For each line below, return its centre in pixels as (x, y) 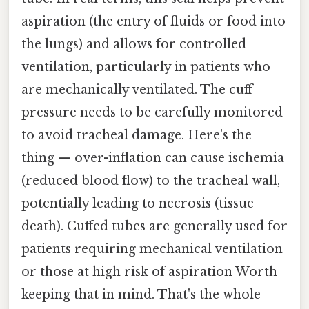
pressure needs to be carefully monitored (152, 112)
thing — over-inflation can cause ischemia (153, 158)
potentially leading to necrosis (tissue (138, 203)
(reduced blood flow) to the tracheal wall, (151, 180)
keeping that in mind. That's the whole (141, 294)
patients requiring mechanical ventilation (152, 249)
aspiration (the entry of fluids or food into (153, 21)
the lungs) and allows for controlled (134, 44)
